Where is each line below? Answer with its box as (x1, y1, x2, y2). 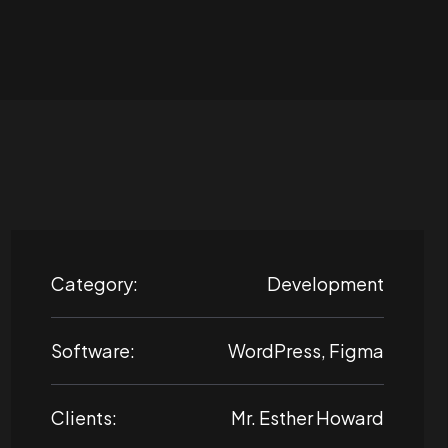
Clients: (51, 406, 117, 429)
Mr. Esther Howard (231, 406, 384, 429)
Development (267, 272, 384, 295)
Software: (51, 339, 135, 362)
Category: (51, 272, 138, 295)
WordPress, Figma (228, 339, 384, 362)
